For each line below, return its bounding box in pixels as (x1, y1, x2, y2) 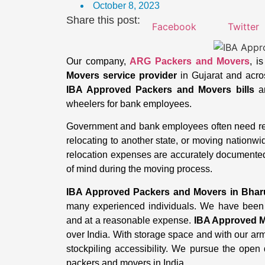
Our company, (66, 56, 130, 66)
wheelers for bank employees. (66, 99, 192, 109)
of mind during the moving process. (66, 164, 212, 174)
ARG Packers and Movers (130, 56, 250, 66)
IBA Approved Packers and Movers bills (66, 85, 254, 95)
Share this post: (66, 14, 140, 26)
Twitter (228, 21, 259, 33)
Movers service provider (66, 70, 177, 80)
